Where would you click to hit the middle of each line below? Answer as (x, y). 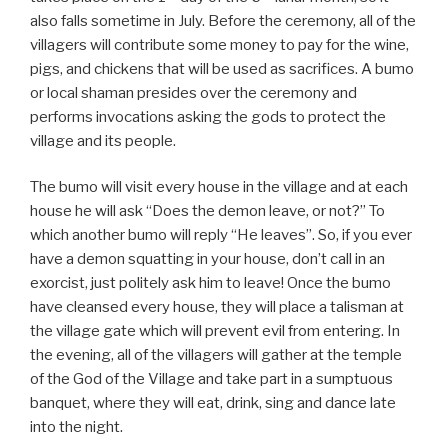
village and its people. (103, 140)
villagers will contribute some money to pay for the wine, (219, 44)
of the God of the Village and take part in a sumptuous (211, 379)
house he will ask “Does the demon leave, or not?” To (207, 211)
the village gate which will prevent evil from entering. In (215, 331)
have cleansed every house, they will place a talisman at (217, 307)
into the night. (76, 427)
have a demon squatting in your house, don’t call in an (207, 259)
